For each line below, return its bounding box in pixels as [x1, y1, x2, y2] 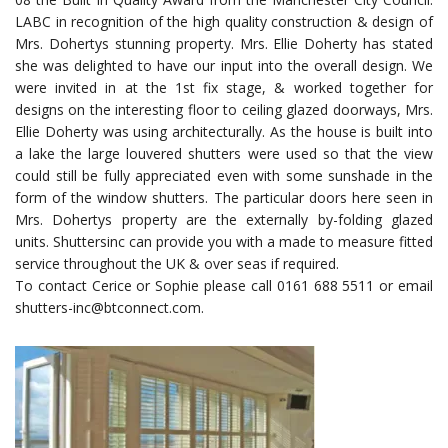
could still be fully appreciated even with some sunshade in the [15, 165, 433, 185]
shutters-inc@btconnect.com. [15, 297, 204, 317]
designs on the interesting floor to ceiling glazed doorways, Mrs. [15, 99, 433, 119]
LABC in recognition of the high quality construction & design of [15, 11, 433, 31]
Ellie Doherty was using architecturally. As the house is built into [15, 121, 433, 141]
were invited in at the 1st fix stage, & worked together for [15, 77, 433, 97]
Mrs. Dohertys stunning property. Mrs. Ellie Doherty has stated [15, 33, 433, 53]
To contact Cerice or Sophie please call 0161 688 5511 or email [15, 275, 433, 295]
